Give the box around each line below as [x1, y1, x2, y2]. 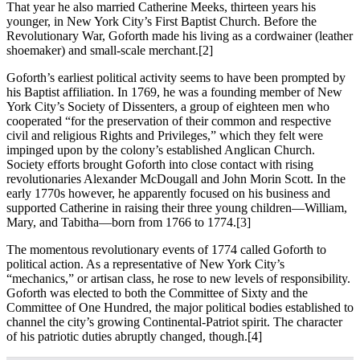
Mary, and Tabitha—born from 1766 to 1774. [6, 215, 236, 229]
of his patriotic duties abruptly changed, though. [6, 329, 247, 343]
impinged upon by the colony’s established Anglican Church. [6, 142, 315, 157]
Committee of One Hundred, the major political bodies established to [6, 300, 354, 314]
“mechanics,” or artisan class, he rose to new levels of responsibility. [6, 271, 350, 285]
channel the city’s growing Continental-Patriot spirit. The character [6, 314, 342, 329]
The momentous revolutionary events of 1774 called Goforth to [6, 242, 326, 256]
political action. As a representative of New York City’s [6, 256, 284, 271]
